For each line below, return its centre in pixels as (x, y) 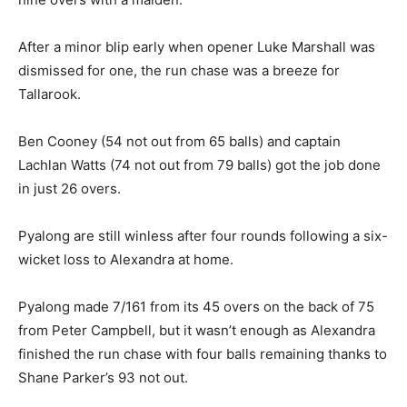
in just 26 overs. (69, 189)
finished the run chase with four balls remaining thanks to (203, 354)
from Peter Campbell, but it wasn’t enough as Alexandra (197, 330)
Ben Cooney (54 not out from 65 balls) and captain (179, 141)
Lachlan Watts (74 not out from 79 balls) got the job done (199, 165)
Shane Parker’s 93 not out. (103, 377)
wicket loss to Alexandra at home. (126, 259)
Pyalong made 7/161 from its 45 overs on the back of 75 (196, 307)
